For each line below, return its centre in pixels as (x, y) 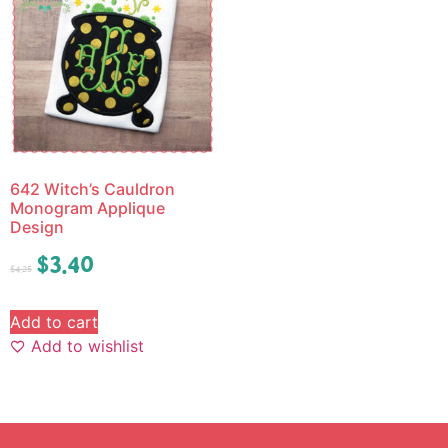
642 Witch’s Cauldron (92, 189)
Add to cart (54, 322)
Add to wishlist (87, 346)
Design (37, 227)
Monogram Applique (87, 208)
